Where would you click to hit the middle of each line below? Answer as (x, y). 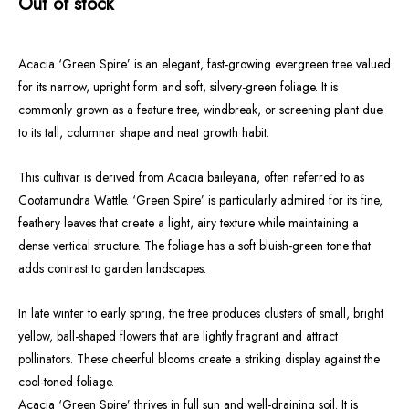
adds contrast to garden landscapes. (112, 269)
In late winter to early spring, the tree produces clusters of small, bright (201, 314)
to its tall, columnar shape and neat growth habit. (144, 133)
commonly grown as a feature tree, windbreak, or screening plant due (200, 110)
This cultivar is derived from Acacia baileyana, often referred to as (191, 178)
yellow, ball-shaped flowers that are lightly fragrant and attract (178, 336)
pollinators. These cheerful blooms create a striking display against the (199, 359)
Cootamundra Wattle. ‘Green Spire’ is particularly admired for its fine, (200, 200)
